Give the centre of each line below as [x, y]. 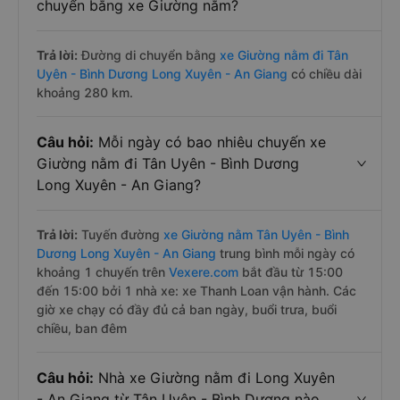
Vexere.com [205, 272]
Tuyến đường [121, 234]
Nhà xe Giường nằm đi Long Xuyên [214, 378]
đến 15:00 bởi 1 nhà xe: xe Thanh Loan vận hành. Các [196, 291]
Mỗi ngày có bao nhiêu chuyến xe [210, 142]
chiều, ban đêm [82, 328]
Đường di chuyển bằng [149, 55]
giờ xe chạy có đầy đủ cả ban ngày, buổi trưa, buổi [187, 309]
